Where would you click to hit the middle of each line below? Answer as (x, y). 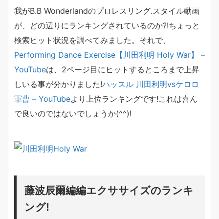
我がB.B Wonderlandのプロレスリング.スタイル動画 (107, 11)
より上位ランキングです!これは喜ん (134, 99)
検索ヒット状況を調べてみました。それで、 (92, 40)
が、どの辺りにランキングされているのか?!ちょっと (107, 26)
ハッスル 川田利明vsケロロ (151, 84)
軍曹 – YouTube (42, 99)
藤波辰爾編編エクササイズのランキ (109, 190)
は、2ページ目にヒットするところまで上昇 (123, 70)
